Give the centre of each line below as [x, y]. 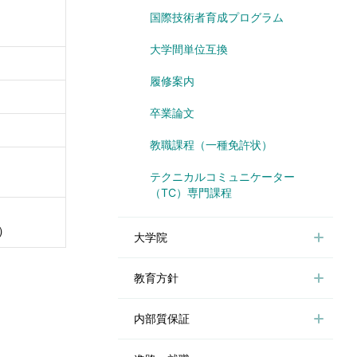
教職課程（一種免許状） [211, 144]
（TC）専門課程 [191, 192]
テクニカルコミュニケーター [222, 176]
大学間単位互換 [189, 49]
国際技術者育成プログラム [217, 17]
